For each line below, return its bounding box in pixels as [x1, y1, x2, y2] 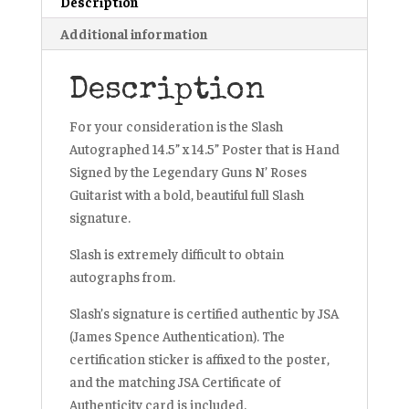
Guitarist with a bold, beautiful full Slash [68, 185, 304, 204]
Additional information [59, 25, 207, 43]
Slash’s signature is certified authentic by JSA [68, 304, 339, 322]
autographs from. [68, 267, 175, 286]
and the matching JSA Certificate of [68, 372, 280, 391]
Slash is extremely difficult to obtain [68, 245, 284, 263]
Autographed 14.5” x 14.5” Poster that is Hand [68, 140, 340, 158]
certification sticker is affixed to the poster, [68, 350, 330, 368]
